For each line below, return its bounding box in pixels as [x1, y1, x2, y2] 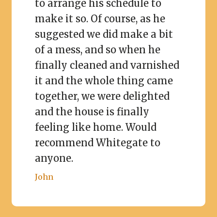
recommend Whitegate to [35, 136, 160, 149]
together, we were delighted [35, 90, 170, 102]
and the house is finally [35, 105, 149, 118]
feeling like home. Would [35, 121, 156, 133]
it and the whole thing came [35, 74, 173, 87]
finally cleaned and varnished [35, 59, 179, 71]
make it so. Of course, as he [35, 12, 165, 25]
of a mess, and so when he [35, 43, 160, 56]
